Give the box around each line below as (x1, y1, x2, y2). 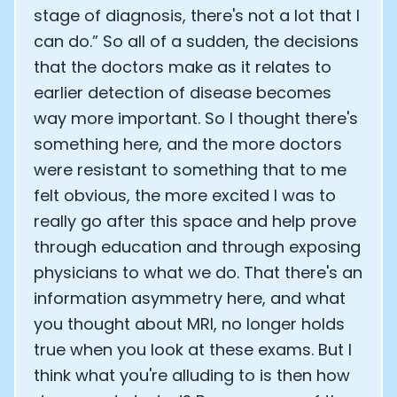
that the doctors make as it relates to (34, 56, 331, 78)
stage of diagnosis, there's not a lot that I (34, 4, 360, 27)
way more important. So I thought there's (34, 107, 358, 129)
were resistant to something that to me (34, 159, 346, 181)
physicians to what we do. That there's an (34, 261, 362, 284)
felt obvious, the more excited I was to (34, 184, 336, 206)
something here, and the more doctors (34, 133, 342, 155)
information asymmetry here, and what (34, 287, 346, 309)
